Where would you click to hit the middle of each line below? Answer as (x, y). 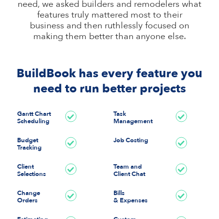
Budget (28, 140)
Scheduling (33, 121)
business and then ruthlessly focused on (109, 25)
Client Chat (129, 174)
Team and (127, 167)
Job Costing (131, 140)
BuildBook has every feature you (109, 74)
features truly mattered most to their (109, 15)
